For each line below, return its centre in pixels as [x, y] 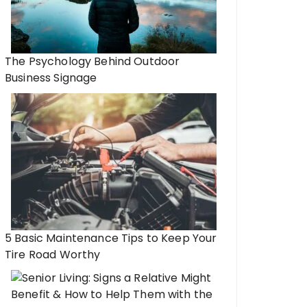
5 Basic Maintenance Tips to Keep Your [111, 238]
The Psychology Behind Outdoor [93, 61]
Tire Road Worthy [53, 255]
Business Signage [51, 78]
